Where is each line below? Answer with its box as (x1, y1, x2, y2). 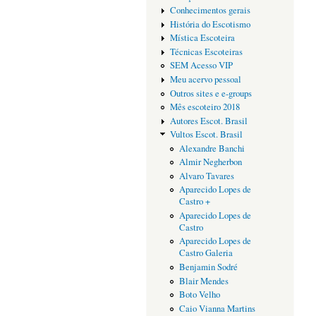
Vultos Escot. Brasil (169, 128, 243, 141)
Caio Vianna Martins (178, 302, 255, 315)
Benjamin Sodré (178, 260, 238, 273)
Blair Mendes (178, 274, 229, 287)
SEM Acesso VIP (169, 59, 233, 72)
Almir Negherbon (178, 156, 242, 169)
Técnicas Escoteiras (169, 45, 243, 58)
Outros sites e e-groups (169, 87, 252, 99)
